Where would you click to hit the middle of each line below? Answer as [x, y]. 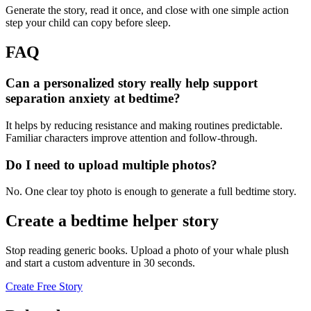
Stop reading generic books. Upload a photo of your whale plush [147, 251]
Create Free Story [44, 287]
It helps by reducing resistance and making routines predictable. [144, 125]
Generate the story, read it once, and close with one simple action [147, 10]
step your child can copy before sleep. [88, 23]
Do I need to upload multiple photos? [111, 165]
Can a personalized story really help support [132, 83]
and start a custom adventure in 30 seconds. [100, 263]
